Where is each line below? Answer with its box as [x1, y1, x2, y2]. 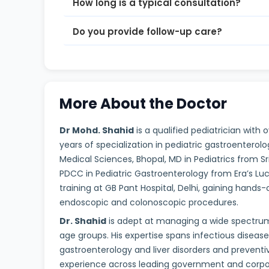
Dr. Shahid [59, 215, 107, 228]
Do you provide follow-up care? [72, 25, 222, 38]
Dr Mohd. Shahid [59, 124, 134, 137]
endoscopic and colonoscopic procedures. [59, 196, 239, 209]
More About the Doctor [59, 94, 228, 114]
